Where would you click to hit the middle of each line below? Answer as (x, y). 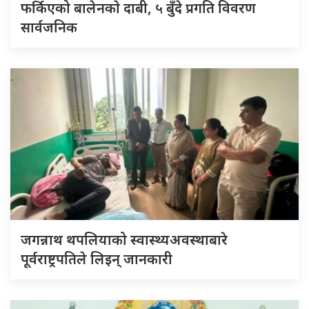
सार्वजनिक (49, 27)
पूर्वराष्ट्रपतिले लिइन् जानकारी (97, 259)
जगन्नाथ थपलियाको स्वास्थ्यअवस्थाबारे (124, 239)
